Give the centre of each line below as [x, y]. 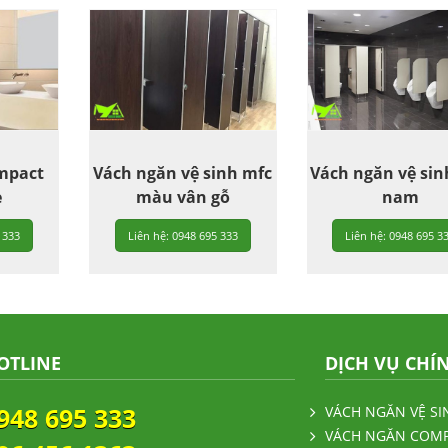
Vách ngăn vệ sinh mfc [183, 173]
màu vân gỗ [182, 197]
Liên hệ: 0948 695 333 [182, 236]
